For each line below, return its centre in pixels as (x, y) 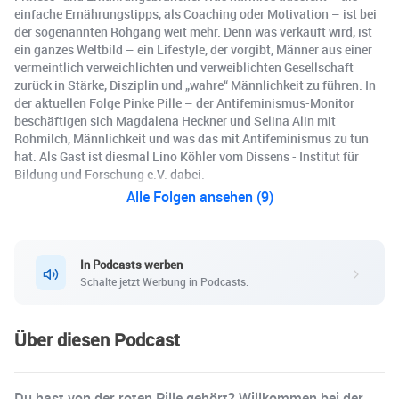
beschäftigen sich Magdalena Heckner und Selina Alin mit (175, 121)
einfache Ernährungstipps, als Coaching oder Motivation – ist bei (195, 14)
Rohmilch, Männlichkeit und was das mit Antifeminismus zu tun (191, 139)
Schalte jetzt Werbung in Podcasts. (164, 281)
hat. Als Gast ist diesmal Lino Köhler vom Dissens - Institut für (187, 157)
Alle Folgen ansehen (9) (199, 197)
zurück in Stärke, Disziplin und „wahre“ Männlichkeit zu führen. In (195, 85)
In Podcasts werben (131, 264)
